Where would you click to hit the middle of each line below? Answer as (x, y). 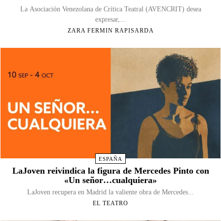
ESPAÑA (110, 159)
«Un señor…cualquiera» (110, 180)
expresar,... (110, 20)
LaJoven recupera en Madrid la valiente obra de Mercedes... (110, 192)
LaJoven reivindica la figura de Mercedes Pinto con (110, 170)
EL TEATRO (110, 203)
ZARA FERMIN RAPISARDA (110, 31)
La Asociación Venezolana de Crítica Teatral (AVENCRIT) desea (110, 9)
